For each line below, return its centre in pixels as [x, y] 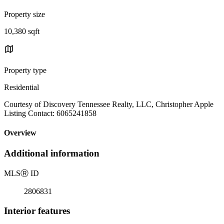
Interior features [37, 210]
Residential [21, 87]
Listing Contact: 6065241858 [50, 113]
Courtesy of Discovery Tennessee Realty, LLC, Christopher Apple [109, 104]
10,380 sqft [22, 31]
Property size [24, 14]
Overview [20, 133]
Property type [25, 70]
